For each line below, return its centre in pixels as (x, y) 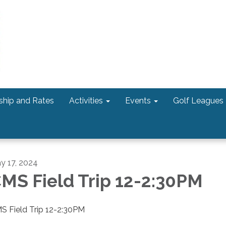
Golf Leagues (198, 101)
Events (138, 101)
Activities (86, 101)
